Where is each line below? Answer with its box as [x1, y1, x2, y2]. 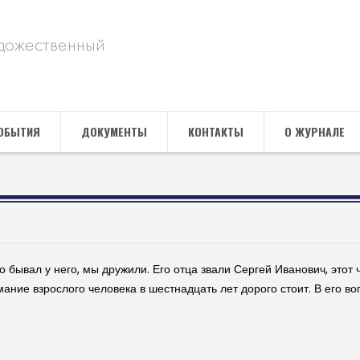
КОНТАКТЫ [188, 122, 243, 140]
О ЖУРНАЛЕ [284, 122, 345, 140]
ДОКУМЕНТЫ [81, 122, 147, 140]
